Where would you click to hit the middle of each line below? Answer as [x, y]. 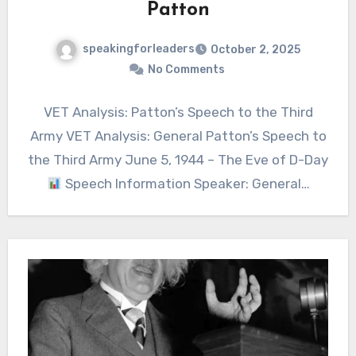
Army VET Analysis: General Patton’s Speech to [178, 136]
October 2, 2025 [255, 50]
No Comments [186, 70]
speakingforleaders [139, 49]
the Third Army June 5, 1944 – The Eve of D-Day [178, 160]
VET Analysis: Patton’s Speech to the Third [178, 112]
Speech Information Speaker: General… [186, 184]
